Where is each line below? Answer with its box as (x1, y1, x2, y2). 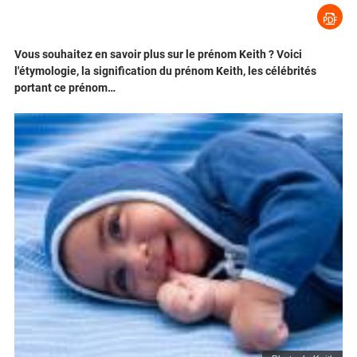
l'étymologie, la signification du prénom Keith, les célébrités (14, 65, 316, 78)
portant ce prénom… (14, 81, 116, 95)
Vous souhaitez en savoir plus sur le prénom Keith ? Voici (14, 48, 302, 61)
